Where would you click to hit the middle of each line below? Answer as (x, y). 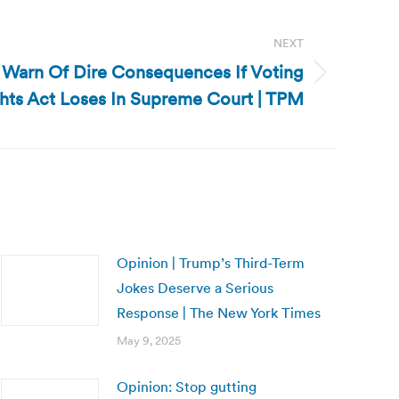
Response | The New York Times (219, 313)
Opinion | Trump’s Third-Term (211, 263)
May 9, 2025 (149, 341)
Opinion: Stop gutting (187, 387)
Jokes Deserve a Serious (195, 288)
